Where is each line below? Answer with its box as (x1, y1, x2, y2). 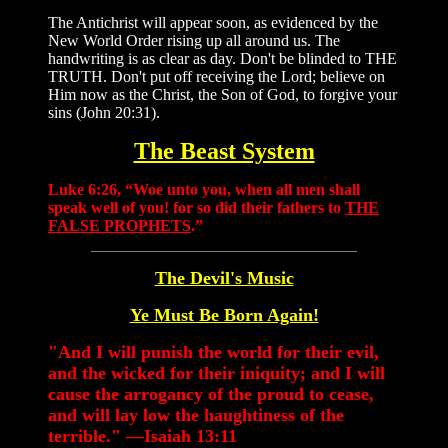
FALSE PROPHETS (48, 216, 191, 234)
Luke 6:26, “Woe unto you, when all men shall (48, 180, 360, 198)
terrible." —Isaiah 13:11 (48, 425, 237, 446)
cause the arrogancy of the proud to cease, (48, 383, 374, 404)
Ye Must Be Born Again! (129, 304, 319, 325)
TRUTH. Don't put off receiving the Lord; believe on (48, 67, 385, 85)
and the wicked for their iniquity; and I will (48, 362, 385, 383)
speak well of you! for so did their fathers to (48, 198, 345, 216)
